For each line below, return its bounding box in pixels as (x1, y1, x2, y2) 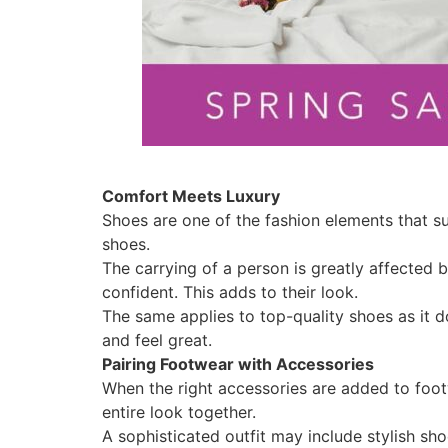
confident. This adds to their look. (102, 281, 358, 302)
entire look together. (102, 401, 256, 422)
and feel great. (102, 329, 212, 350)
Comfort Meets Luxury (102, 185, 280, 206)
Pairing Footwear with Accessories (102, 353, 374, 374)
